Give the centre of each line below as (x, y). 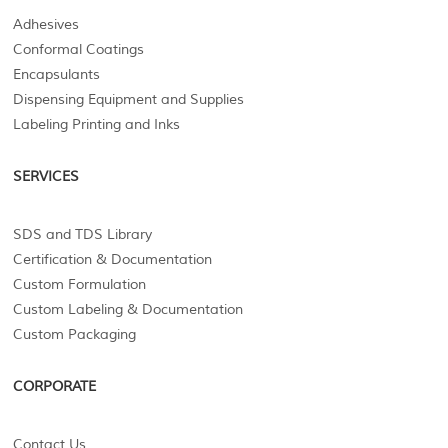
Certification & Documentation (113, 259)
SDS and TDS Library (83, 234)
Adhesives (46, 24)
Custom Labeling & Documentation (128, 309)
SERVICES (46, 176)
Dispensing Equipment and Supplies (129, 99)
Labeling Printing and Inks (97, 124)
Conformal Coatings (79, 49)
